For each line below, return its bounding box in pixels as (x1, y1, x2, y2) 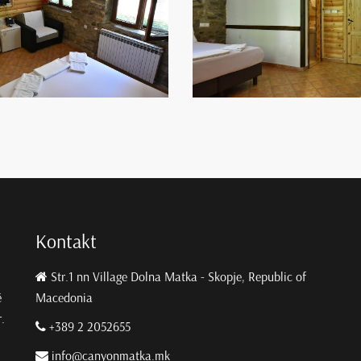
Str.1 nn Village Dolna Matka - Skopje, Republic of (48, 269, 306, 285)
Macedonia (35, 290, 93, 306)
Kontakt (35, 230, 97, 254)
